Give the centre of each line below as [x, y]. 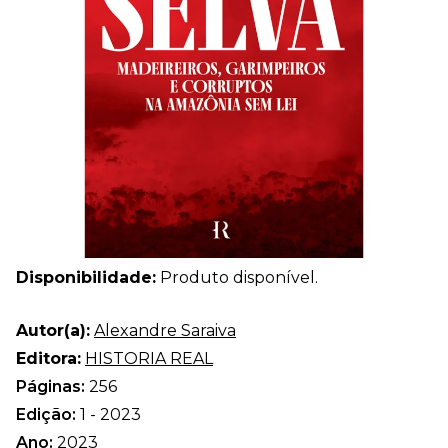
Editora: [48, 358]
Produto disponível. [237, 277]
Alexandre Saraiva [165, 330]
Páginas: [52, 386]
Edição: [48, 414]
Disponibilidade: [86, 277]
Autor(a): [53, 330]
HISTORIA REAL [149, 358]
